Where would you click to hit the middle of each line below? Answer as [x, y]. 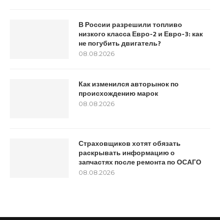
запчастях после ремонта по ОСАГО [140, 162]
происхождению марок [118, 93]
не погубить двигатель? [120, 43]
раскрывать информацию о [127, 152]
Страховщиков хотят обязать [130, 143]
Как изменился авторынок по [129, 84]
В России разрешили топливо [130, 24]
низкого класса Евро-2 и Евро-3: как [141, 34]
